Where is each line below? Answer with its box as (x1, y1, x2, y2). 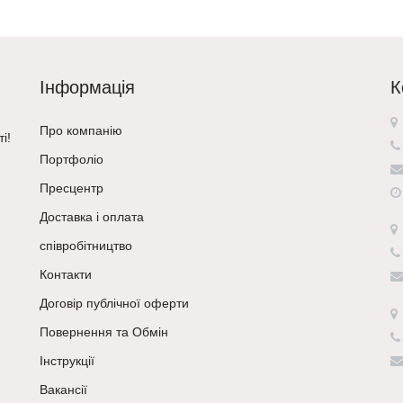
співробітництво (40, 238, 132, 254)
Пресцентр (40, 181, 103, 196)
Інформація (40, 77, 135, 98)
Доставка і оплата (40, 210, 144, 225)
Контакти (40, 267, 92, 282)
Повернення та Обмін (40, 325, 168, 340)
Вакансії (40, 382, 87, 398)
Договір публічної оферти (40, 296, 189, 311)
